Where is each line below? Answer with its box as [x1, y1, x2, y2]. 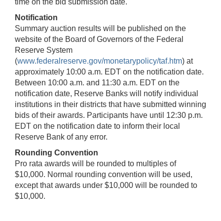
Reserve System [15, 45, 73, 54]
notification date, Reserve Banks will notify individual [15, 89, 198, 98]
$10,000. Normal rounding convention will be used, [15, 170, 192, 179]
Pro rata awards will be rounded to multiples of [15, 159, 176, 168]
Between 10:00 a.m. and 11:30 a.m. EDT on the [15, 78, 180, 87]
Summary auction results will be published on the [15, 24, 186, 33]
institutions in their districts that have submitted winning [15, 100, 206, 109]
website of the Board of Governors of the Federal [15, 35, 184, 43]
